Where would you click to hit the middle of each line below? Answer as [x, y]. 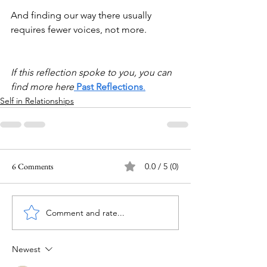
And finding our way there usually [82, 15]
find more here [42, 87]
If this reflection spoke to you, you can [92, 72]
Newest [26, 249]
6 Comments [33, 166]
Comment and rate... [85, 212]
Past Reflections [110, 87]
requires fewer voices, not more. [79, 30]
